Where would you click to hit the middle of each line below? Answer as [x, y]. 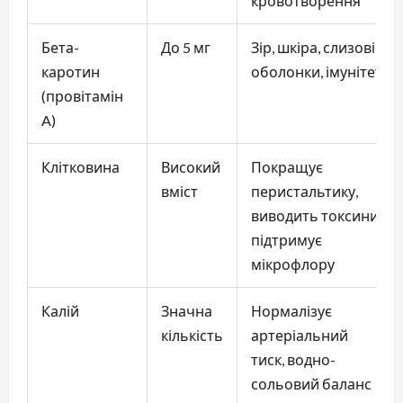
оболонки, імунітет [317, 71]
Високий [191, 166]
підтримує [287, 239]
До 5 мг [186, 47]
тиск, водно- [293, 359]
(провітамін [82, 95]
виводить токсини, [316, 215]
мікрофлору [293, 264]
